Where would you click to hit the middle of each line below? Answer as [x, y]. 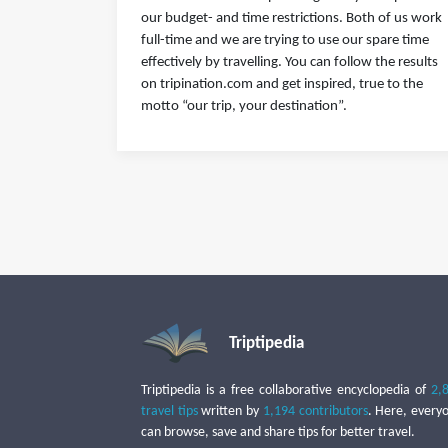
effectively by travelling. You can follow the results [289, 62]
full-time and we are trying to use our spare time [285, 40]
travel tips [169, 411]
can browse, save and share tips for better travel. [278, 432]
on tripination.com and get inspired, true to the [282, 84]
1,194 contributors [315, 411]
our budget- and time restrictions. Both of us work [291, 18]
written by [230, 411]
